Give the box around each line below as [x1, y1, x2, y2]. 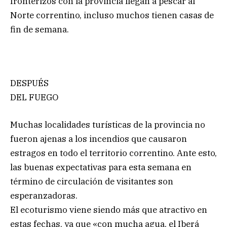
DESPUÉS [10, 78, 49, 89]
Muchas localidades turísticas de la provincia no [10, 119, 205, 131]
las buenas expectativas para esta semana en [10, 162, 192, 173]
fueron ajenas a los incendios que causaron [10, 133, 187, 145]
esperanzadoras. [10, 190, 78, 202]
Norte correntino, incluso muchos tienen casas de [10, 10, 214, 21]
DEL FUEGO [10, 92, 58, 103]
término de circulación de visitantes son [10, 176, 173, 187]
